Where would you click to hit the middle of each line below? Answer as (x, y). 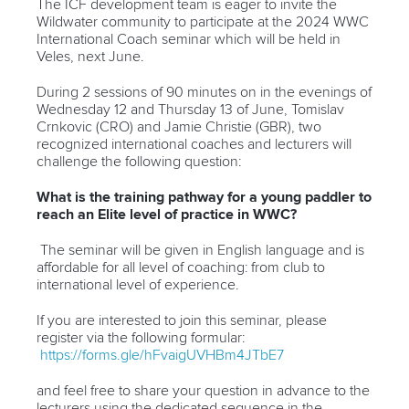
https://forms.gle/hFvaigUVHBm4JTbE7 (162, 355)
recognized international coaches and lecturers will (194, 144)
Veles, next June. (90, 56)
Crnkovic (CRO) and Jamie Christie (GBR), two (179, 126)
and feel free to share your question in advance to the (203, 390)
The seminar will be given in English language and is (202, 250)
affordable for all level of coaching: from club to (181, 267)
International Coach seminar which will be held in (189, 39)
